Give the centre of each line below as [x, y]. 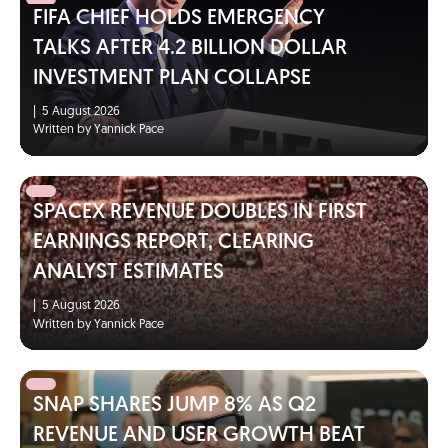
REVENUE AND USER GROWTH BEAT [198, 435]
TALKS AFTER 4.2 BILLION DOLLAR [189, 49]
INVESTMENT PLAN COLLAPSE [171, 79]
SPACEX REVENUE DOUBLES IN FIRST [199, 212]
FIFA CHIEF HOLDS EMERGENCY [178, 19]
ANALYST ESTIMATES [128, 272]
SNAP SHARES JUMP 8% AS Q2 [174, 405]
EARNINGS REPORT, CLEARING [173, 242]
